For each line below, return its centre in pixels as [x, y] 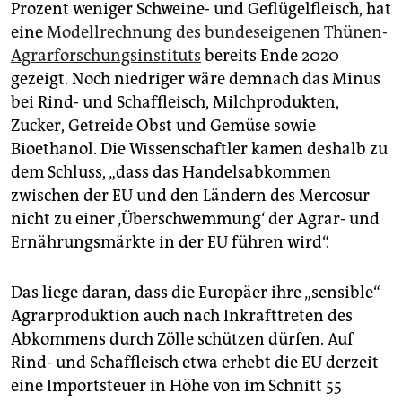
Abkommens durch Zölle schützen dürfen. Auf [182, 339]
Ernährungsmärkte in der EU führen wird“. [170, 242]
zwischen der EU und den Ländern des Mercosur [190, 195]
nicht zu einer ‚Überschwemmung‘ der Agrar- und [195, 218]
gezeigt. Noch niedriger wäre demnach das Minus [196, 79]
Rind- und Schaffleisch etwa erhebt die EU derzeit [195, 362]
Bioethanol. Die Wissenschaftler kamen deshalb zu [199, 149]
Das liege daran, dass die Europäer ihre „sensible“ [196, 292]
